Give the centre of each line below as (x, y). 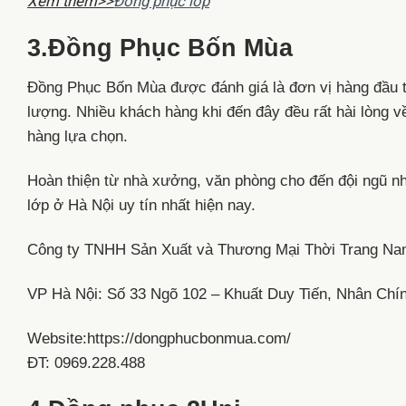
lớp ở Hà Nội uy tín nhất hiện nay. (141, 206)
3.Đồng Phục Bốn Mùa (160, 48)
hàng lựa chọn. (77, 137)
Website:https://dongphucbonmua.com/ (159, 338)
